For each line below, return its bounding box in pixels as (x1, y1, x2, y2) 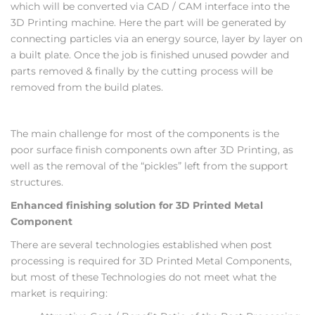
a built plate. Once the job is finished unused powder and (11, 48, 289, 61)
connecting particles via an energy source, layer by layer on (11, 32, 302, 45)
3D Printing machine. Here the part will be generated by (11, 15, 286, 29)
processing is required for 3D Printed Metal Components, (11, 254, 292, 267)
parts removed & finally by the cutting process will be (11, 64, 273, 77)
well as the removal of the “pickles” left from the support (11, 159, 288, 172)
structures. (11, 175, 63, 188)
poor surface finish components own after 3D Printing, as (11, 143, 293, 156)
